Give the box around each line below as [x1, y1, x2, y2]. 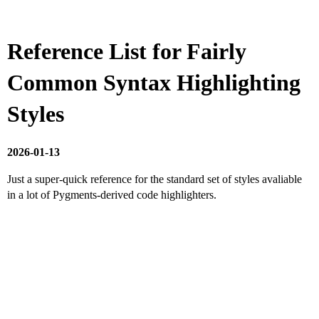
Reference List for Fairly [7, 38, 246, 64]
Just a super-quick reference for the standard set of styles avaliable [7, 173, 302, 186]
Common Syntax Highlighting [7, 70, 300, 95]
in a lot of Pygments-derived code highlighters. [7, 189, 216, 202]
